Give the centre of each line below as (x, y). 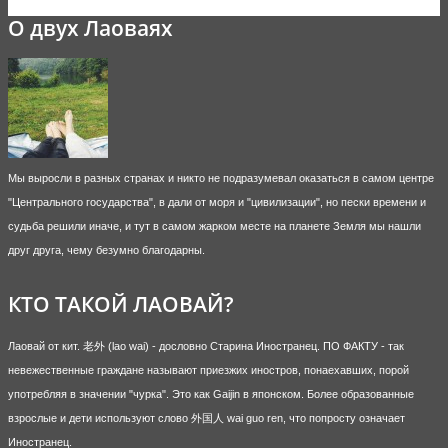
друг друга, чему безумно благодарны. (106, 250)
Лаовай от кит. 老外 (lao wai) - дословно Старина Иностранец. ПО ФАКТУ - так (206, 346)
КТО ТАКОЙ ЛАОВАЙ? (121, 304)
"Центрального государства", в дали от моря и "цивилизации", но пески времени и (217, 202)
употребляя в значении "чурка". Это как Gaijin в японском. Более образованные (211, 394)
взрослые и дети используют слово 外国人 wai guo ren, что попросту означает (206, 418)
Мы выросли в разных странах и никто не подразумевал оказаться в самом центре (221, 178)
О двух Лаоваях (90, 27)
